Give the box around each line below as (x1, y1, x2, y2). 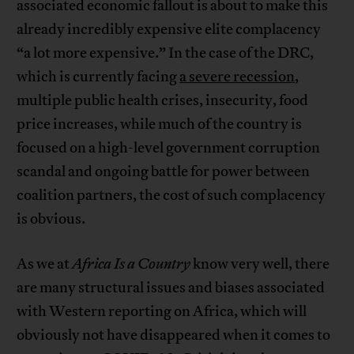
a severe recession (179, 67, 296, 87)
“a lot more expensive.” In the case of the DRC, (17, 43, 314, 63)
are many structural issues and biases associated (17, 278, 326, 298)
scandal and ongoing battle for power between (17, 162, 311, 182)
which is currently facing (17, 67, 180, 87)
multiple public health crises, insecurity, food (17, 91, 309, 111)
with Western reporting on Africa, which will (17, 302, 307, 322)
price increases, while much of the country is (17, 115, 303, 134)
